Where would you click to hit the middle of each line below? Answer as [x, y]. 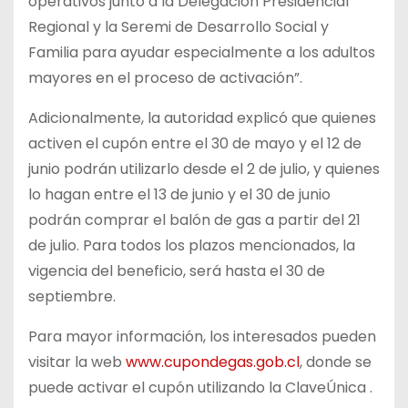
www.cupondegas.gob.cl [213, 362]
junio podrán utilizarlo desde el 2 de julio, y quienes [204, 168]
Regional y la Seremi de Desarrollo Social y [178, 26]
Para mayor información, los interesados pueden [202, 336]
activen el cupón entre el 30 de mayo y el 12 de [195, 143]
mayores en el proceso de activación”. [165, 77]
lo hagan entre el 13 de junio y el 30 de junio [179, 194]
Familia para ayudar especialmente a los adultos [202, 52]
